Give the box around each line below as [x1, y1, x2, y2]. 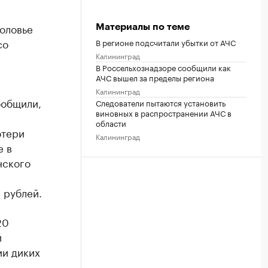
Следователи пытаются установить [96, 96, 226, 108]
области [96, 117, 126, 129]
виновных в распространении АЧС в [96, 106, 232, 118]
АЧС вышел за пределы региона [96, 71, 214, 83]
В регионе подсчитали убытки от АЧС [96, 36, 236, 48]
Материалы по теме [96, 22, 190, 32]
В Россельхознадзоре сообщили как [96, 61, 231, 73]
